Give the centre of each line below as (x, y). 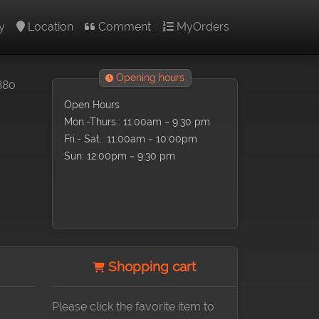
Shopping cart (150, 266)
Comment (123, 26)
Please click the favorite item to (133, 307)
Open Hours (92, 104)
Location (49, 26)
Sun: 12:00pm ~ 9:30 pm (120, 156)
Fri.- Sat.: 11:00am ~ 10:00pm (131, 138)
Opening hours (149, 78)
